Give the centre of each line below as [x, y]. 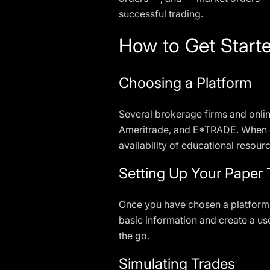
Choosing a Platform [185, 83]
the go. [134, 236]
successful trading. [161, 14]
